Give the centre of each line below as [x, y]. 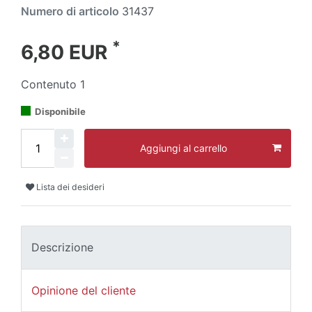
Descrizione [62, 248]
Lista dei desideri [70, 187]
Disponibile [60, 111]
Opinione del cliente [84, 290]
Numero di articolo [71, 11]
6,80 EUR [67, 52]
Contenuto [50, 84]
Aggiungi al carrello [183, 148]
